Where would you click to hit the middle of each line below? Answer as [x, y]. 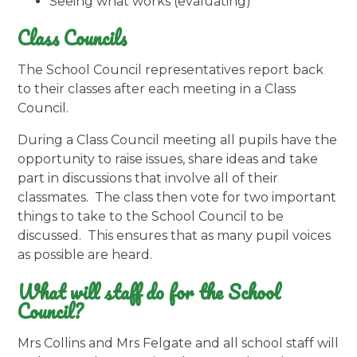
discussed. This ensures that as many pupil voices [175, 236]
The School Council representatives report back [171, 70]
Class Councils [73, 38]
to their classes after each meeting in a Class [157, 89]
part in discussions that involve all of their [148, 178]
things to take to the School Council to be [151, 217]
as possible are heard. [87, 255]
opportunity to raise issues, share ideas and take [168, 159]
